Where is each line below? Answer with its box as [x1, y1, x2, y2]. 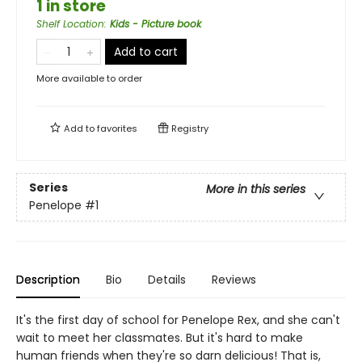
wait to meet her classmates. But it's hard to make [16, 330, 303, 346]
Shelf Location [36, 17, 104, 31]
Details [148, 271, 186, 288]
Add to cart [114, 44, 178, 60]
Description [16, 271, 80, 288]
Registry [169, 122, 208, 135]
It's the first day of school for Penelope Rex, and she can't [16, 312, 340, 328]
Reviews [212, 271, 256, 288]
